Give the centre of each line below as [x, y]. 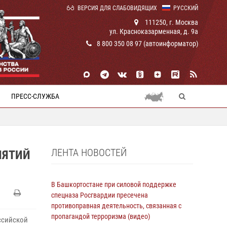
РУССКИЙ [186, 8]
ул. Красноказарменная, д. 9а [154, 31]
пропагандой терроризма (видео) [101, 216]
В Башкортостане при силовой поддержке [114, 184]
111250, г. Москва [171, 22]
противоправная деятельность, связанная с [116, 206]
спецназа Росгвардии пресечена [100, 195]
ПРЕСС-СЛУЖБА [35, 96]
